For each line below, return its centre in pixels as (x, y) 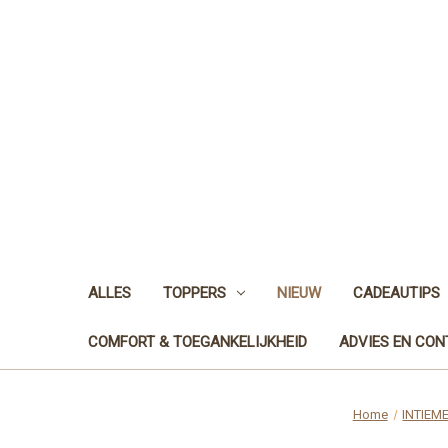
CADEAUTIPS (396, 292)
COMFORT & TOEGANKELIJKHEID (197, 341)
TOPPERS (194, 292)
